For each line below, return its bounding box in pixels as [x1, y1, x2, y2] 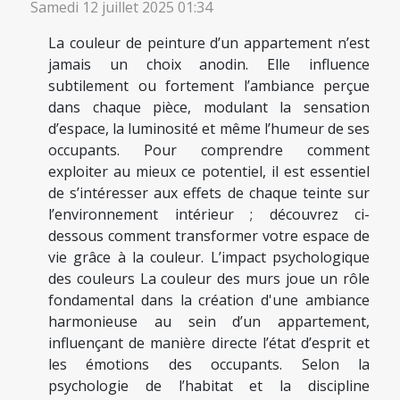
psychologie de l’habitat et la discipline [48, 376, 370, 396]
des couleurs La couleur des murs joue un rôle [48, 269, 370, 289]
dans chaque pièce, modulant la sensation [48, 97, 370, 118]
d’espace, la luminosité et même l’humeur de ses [48, 119, 370, 139]
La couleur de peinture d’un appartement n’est [48, 33, 370, 54]
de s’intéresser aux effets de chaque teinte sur [48, 183, 370, 204]
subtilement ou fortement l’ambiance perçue [48, 76, 370, 96]
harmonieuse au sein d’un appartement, [48, 312, 370, 332]
